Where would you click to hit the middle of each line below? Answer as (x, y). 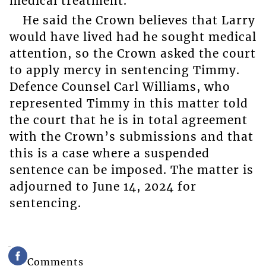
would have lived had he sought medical (133, 37)
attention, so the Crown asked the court (132, 53)
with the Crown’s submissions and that (131, 136)
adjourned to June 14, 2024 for (103, 186)
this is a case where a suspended (109, 153)
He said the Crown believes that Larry (139, 20)
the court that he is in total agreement (128, 120)
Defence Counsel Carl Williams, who (120, 86)
